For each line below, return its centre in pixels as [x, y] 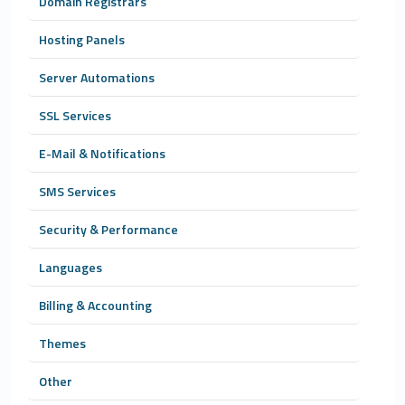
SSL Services [75, 115]
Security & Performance [109, 229]
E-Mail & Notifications [103, 153]
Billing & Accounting [96, 305]
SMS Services [78, 191]
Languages [71, 267]
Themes [63, 343]
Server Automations [97, 77]
